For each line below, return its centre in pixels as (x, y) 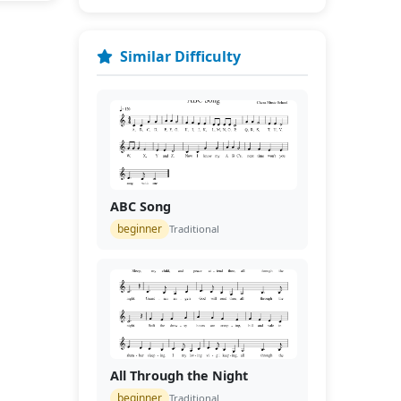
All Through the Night (179, 375)
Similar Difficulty (180, 56)
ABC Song (140, 206)
